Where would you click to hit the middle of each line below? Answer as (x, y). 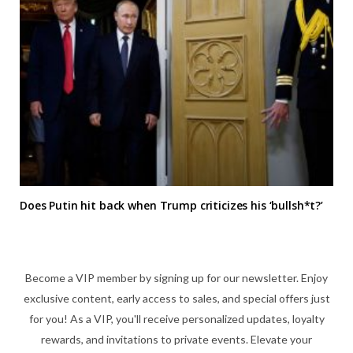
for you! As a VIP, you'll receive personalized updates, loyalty (176, 319)
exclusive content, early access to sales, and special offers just (176, 299)
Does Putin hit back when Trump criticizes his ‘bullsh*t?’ (172, 206)
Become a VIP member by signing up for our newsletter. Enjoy (176, 278)
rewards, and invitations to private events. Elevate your (176, 340)
